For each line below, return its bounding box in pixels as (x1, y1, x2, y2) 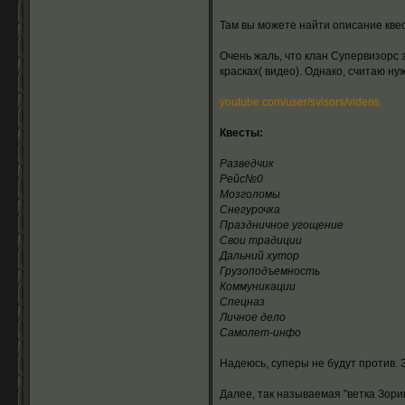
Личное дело (219, 311, 286, 324)
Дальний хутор (219, 250, 299, 262)
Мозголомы (219, 188, 280, 201)
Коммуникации (219, 280, 296, 293)
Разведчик (219, 157, 274, 170)
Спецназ (219, 296, 265, 308)
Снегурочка (219, 203, 280, 216)
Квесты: (219, 127, 263, 139)
